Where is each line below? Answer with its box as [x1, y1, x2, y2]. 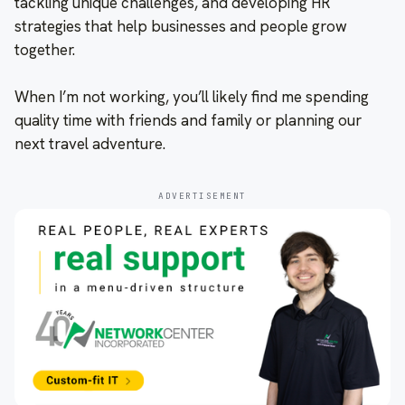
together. [14, 39, 75, 60]
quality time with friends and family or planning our [14, 109, 362, 130]
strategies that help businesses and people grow [14, 15, 347, 36]
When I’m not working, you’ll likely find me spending [14, 86, 369, 107]
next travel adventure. [14, 133, 165, 154]
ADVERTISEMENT [158, 189, 247, 202]
